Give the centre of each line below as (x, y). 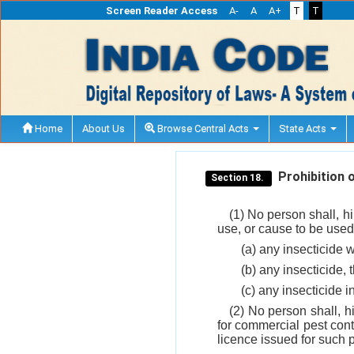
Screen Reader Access (161, 11)
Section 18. (239, 177)
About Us (104, 128)
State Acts (304, 128)
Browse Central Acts (203, 128)
